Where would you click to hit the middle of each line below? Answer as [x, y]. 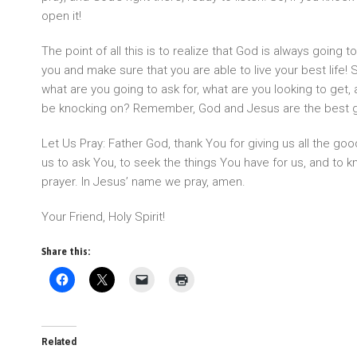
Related [59, 342]
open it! [61, 16]
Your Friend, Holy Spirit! [103, 217]
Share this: [66, 252]
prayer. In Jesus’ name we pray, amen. [143, 182]
